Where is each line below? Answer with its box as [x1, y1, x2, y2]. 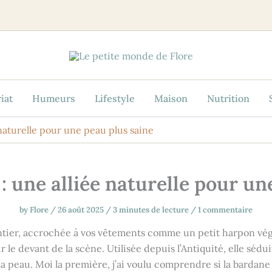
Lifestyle [95, 92, 135, 104]
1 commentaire [198, 205, 253, 215]
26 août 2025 [58, 205, 106, 215]
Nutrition [207, 92, 250, 104]
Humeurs [32, 92, 75, 104]
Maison [154, 92, 188, 104]
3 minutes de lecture [113, 205, 189, 215]
